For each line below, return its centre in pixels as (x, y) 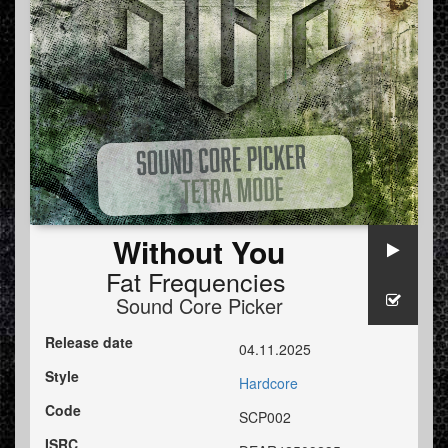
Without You (199, 252)
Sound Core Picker (199, 306)
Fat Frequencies (195, 281)
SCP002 (265, 417)
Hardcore (268, 383)
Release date (89, 342)
